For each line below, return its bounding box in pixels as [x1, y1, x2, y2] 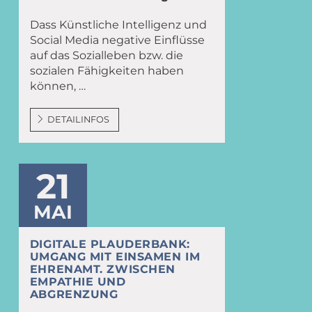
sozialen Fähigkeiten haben [29, 64, 184, 78]
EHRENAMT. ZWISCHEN [29, 263, 175, 276]
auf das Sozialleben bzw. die [29, 49, 183, 63]
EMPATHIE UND [29, 275, 126, 289]
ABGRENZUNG [29, 288, 118, 302]
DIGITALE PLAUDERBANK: [29, 237, 190, 251]
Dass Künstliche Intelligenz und [29, 18, 207, 32]
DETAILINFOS [47, 114, 110, 125]
